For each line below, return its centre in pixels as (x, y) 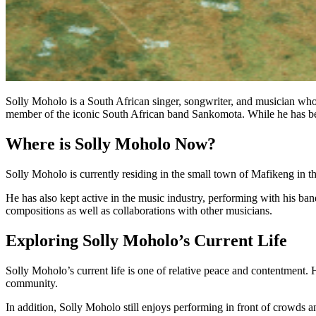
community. (32, 283)
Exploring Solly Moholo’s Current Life (146, 240)
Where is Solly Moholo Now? (111, 144)
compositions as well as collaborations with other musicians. (139, 210)
